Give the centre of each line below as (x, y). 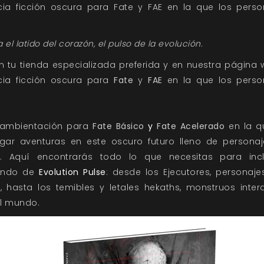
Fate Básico (118, 126)
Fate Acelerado (191, 126)
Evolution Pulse (72, 172)
